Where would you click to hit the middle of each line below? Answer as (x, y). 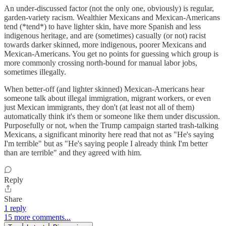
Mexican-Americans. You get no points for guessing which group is (111, 54)
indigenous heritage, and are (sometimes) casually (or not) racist (105, 36)
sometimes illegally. (35, 72)
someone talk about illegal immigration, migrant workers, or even (107, 98)
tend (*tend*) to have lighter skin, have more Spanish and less (102, 27)
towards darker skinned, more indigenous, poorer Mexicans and (105, 45)
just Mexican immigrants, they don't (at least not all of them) (99, 107)
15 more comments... (37, 217)
